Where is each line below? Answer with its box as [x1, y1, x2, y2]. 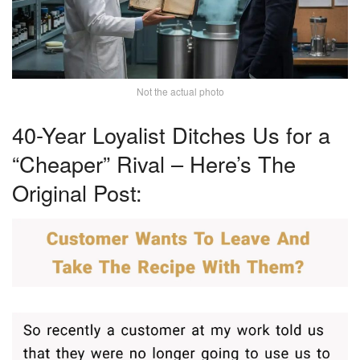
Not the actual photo [136, 84, 224, 99]
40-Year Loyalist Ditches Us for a [12, 119, 330, 151]
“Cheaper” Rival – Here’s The [12, 148, 296, 180]
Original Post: [12, 177, 142, 209]
